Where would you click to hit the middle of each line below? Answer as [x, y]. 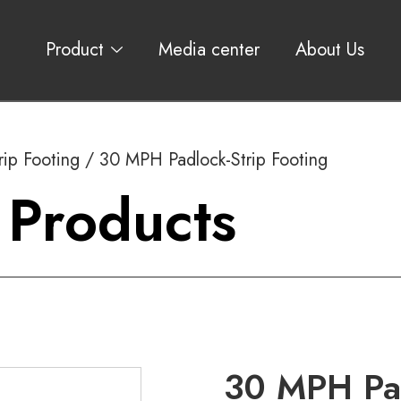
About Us [329, 49]
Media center [209, 49]
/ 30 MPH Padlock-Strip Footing [204, 159]
